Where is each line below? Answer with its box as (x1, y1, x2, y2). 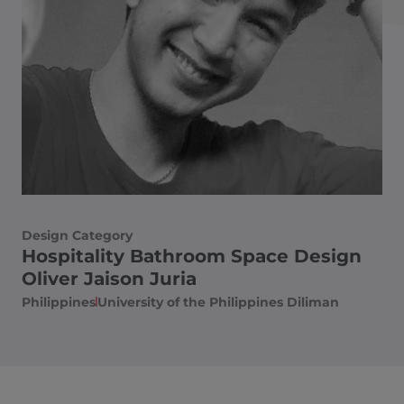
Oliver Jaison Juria (22, 268, 197, 290)
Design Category (22, 227, 133, 244)
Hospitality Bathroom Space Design (22, 245, 362, 268)
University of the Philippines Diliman (97, 294, 339, 311)
